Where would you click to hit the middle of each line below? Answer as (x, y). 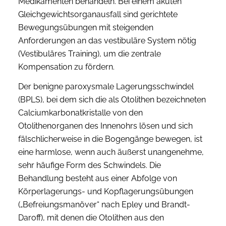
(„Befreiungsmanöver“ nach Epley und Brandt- (104, 205)
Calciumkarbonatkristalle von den (80, 113)
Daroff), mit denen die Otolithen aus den (91, 218)
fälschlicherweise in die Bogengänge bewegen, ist (110, 139)
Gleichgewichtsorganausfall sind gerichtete (98, 14)
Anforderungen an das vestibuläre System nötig (107, 40)
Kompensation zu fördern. (66, 67)
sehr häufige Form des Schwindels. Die (89, 165)
